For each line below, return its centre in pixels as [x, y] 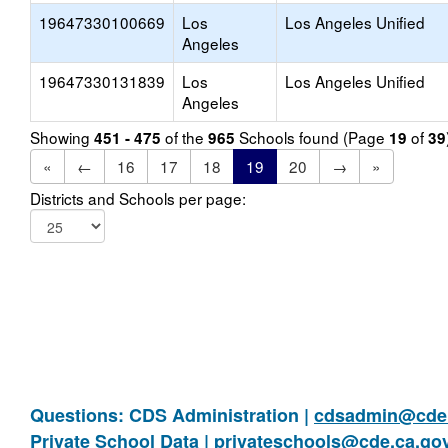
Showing [62, 137]
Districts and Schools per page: [138, 198]
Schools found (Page [312, 137]
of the [184, 137]
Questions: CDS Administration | [172, 415]
